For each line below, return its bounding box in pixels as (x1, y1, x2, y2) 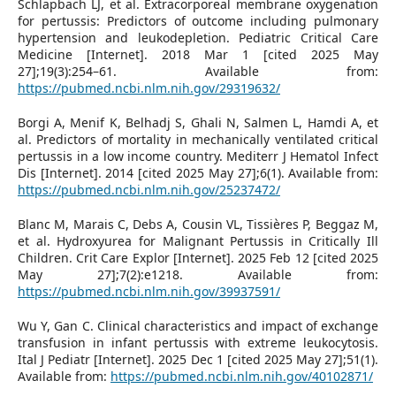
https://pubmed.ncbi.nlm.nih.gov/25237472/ (17, 180, 280, 198)
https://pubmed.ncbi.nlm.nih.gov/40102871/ (110, 367, 373, 385)
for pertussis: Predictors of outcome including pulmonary (17, 11, 379, 29)
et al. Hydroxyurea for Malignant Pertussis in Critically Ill (17, 232, 379, 249)
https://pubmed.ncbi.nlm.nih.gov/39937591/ (17, 282, 280, 300)
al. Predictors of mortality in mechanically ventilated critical (17, 130, 379, 148)
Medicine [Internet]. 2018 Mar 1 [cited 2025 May (17, 45, 379, 63)
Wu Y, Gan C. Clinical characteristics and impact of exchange (17, 316, 379, 334)
